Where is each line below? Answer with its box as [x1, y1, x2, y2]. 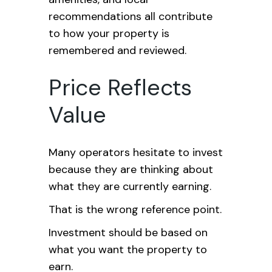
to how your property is [49, 26, 169, 41]
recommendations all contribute [49, 9, 212, 24]
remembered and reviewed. [49, 43, 186, 58]
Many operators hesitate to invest [49, 145, 223, 160]
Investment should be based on [49, 225, 208, 240]
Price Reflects [49, 73, 192, 102]
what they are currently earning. [49, 179, 211, 194]
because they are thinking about [49, 162, 213, 177]
